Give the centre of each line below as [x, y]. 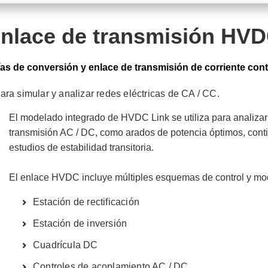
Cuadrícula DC [66, 245]
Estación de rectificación [86, 202]
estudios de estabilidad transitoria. [83, 147]
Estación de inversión [80, 223]
